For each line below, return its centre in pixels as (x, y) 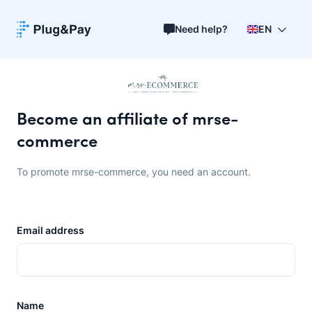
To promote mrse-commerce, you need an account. (134, 171)
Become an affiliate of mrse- (127, 120)
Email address (50, 230)
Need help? (201, 29)
